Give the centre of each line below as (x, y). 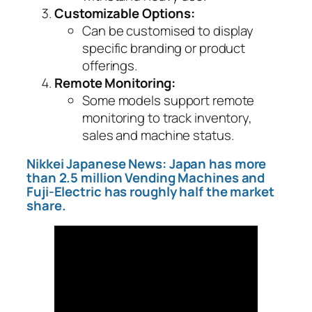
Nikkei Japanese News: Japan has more (147, 164)
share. (46, 206)
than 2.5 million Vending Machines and (146, 178)
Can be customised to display (168, 30)
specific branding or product (164, 48)
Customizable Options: (125, 13)
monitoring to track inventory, (167, 117)
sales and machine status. (158, 135)
